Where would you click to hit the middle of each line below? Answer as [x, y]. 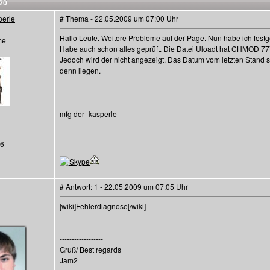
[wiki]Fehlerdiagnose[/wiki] [103, 206]
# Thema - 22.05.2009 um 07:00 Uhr [119, 18]
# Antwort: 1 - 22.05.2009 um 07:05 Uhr [124, 187]
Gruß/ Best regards [90, 249]
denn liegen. [80, 70]
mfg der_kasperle [88, 114]
